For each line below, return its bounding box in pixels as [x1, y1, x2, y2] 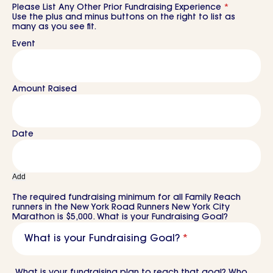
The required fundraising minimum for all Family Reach [12, 193, 241, 202]
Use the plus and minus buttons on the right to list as [12, 13, 235, 22]
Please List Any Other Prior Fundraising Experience [12, 3, 221, 12]
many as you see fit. [12, 23, 96, 32]
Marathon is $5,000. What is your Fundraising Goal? [12, 213, 228, 222]
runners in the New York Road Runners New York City [12, 203, 230, 212]
